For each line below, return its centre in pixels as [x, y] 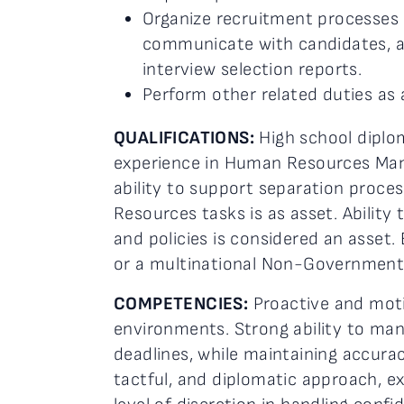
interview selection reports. [252, 69]
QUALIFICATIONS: [184, 138]
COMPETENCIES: [181, 304]
